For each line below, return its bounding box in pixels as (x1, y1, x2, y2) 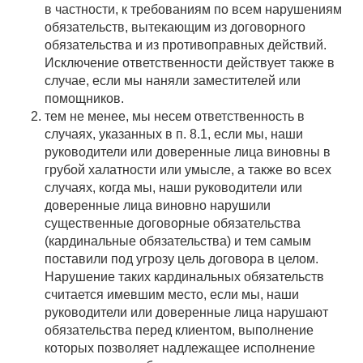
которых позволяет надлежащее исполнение (45, 341, 315, 355)
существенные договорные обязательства (45, 216, 301, 230)
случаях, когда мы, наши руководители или (45, 181, 302, 194)
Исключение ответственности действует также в (45, 56, 335, 70)
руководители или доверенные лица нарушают (45, 305, 328, 319)
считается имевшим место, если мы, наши (45, 288, 299, 301)
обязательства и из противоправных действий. (45, 38, 327, 52)
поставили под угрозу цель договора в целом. (45, 252, 318, 266)
